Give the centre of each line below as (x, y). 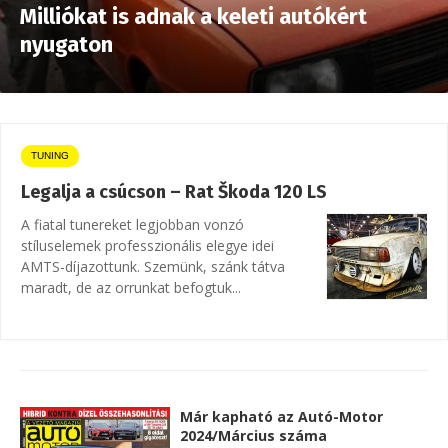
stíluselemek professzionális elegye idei (147, 245)
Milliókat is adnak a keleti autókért (193, 16)
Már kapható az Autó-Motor (281, 416)
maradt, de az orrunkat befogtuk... (131, 287)
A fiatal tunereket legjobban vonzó (132, 224)
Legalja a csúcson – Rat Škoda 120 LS (174, 192)
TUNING (50, 155)
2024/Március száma (253, 435)
